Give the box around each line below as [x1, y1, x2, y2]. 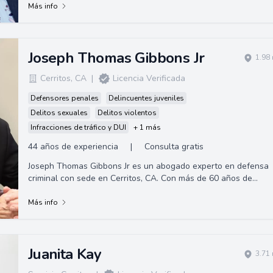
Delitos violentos [97, 107, 157, 118]
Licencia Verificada [112, 72, 185, 84]
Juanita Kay [27, 244, 102, 264]
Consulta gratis [144, 140, 204, 152]
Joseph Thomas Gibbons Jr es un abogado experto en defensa [27, 160, 269, 172]
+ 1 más [133, 122, 161, 132]
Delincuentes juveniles [108, 93, 184, 103]
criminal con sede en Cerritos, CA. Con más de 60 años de [27, 172, 252, 184]
